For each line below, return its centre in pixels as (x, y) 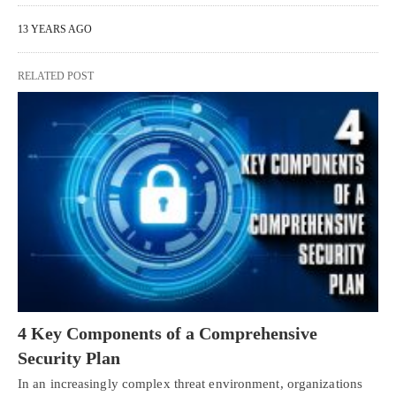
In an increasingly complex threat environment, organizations (190, 383)
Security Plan (69, 358)
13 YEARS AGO (55, 30)
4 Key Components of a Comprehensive (168, 333)
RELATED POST (56, 76)
